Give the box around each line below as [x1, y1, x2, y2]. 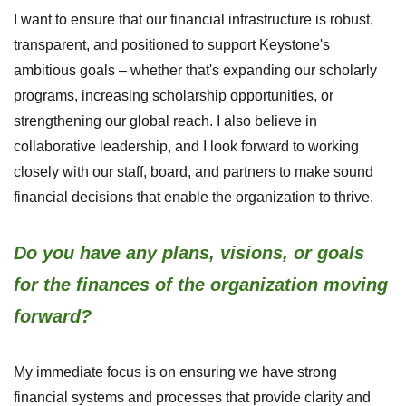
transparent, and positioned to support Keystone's [14, 37, 330, 53]
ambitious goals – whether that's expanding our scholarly [14, 63, 377, 79]
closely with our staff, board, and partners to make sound [14, 164, 373, 180]
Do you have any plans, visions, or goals [14, 243, 364, 264]
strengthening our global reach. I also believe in [14, 113, 317, 130]
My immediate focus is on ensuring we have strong [14, 364, 337, 381]
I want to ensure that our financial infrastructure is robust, [14, 12, 373, 28]
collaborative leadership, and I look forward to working [14, 139, 359, 155]
